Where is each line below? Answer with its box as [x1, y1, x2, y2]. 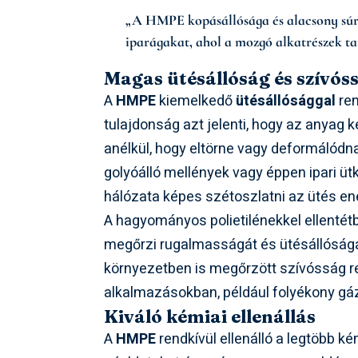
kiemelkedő [156, 90, 237, 113]
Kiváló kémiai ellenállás [104, 305, 316, 328]
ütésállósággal [236, 90, 336, 113]
